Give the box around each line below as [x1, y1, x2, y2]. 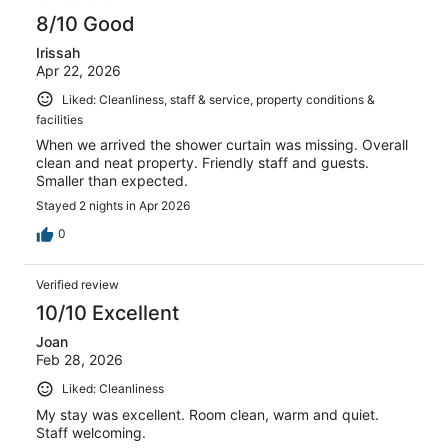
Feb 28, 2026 [36, 351, 123, 369]
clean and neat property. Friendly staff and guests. [36, 154, 369, 172]
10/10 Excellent [36, 301, 179, 326]
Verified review [36, 277, 119, 293]
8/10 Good [36, 11, 135, 36]
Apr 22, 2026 [36, 61, 121, 79]
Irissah [36, 43, 80, 61]
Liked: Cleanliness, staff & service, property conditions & [62, 91, 375, 107]
